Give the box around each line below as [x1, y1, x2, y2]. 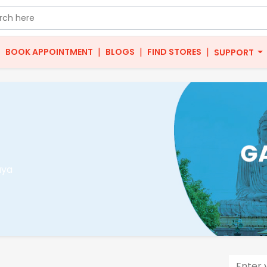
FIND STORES [147, 46, 201, 58]
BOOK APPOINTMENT [5, 46, 93, 58]
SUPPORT [213, 46, 256, 58]
